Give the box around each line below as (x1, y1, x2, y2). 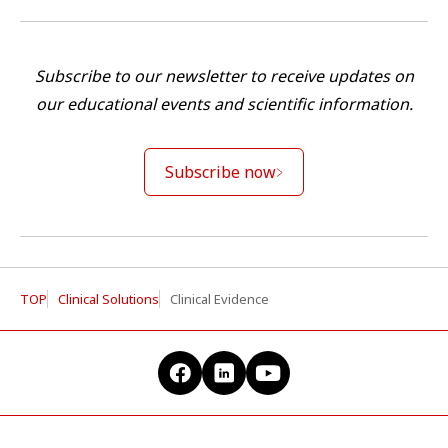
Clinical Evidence (170, 290, 269, 309)
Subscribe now (165, 161, 276, 184)
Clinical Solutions (58, 290, 159, 309)
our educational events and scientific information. (35, 93, 413, 116)
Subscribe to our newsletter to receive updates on (34, 65, 414, 88)
